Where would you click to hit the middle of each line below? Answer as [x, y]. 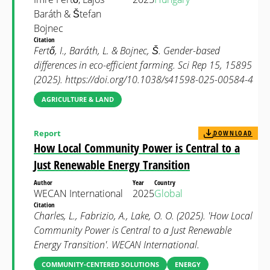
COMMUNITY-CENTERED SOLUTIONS [100, 264]
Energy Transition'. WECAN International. [117, 245]
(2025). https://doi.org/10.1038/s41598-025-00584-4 [143, 80]
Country [166, 182]
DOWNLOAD [233, 133]
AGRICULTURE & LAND [78, 99]
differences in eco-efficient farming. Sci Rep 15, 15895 [143, 65]
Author [44, 182]
